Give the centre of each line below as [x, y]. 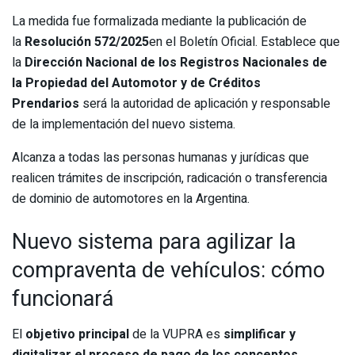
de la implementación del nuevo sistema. [124, 125]
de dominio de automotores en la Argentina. [137, 199]
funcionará [63, 298]
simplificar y [260, 334]
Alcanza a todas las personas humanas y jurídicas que [160, 158]
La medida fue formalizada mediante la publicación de [159, 22]
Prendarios [46, 104]
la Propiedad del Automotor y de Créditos [136, 84]
